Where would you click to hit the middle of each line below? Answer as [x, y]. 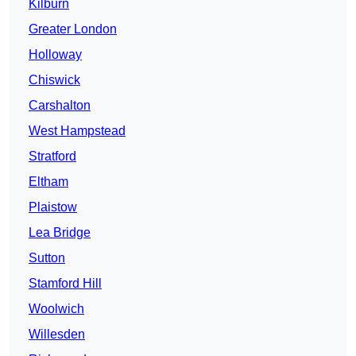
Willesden [57, 335]
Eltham [48, 182]
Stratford [52, 157]
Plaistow [53, 207]
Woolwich [56, 309]
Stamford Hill [65, 284]
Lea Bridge [60, 233]
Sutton [47, 258]
